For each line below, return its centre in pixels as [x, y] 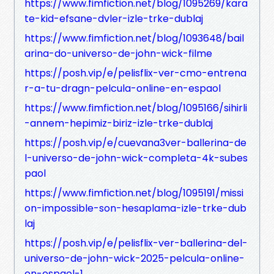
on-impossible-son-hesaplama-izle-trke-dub [135, 208]
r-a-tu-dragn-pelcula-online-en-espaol [123, 88]
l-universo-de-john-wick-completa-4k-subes [136, 158]
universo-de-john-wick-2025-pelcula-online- [135, 258]
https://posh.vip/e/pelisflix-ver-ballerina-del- [136, 243]
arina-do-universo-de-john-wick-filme [118, 53]
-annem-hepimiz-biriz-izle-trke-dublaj [119, 123]
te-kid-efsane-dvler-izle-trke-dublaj [114, 18]
